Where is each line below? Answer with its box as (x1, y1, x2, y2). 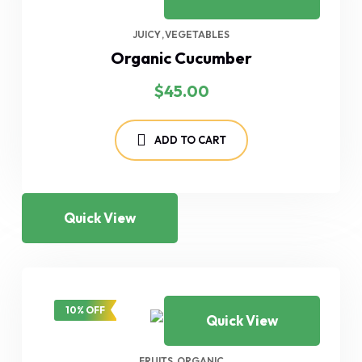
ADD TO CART (154, 133, 226, 146)
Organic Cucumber (110, 47, 252, 68)
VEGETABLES (165, 27, 229, 40)
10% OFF (65, 303, 105, 316)
